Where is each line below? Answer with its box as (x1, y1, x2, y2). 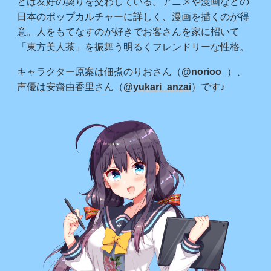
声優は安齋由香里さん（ (17, 81, 123, 92)
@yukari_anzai (123, 81, 191, 92)
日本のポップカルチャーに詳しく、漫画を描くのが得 (17, 11, 249, 22)
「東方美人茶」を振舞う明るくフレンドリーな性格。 (17, 41, 249, 52)
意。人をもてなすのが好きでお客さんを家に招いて (17, 26, 240, 37)
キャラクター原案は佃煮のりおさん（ (17, 66, 181, 77)
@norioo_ (181, 66, 227, 77)
